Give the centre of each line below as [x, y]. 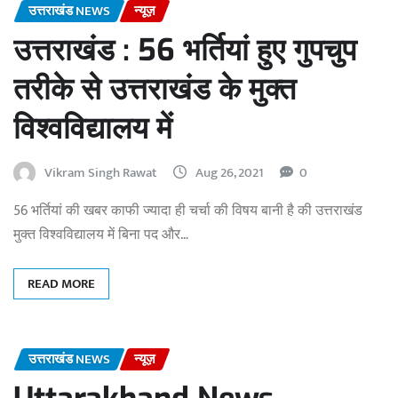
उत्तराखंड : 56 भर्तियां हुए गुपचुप [185, 50]
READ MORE [61, 283]
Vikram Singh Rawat [101, 172]
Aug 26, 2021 [230, 172]
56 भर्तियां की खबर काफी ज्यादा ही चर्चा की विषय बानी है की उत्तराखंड [188, 211]
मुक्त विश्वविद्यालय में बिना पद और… [101, 235]
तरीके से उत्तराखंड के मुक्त [155, 89]
